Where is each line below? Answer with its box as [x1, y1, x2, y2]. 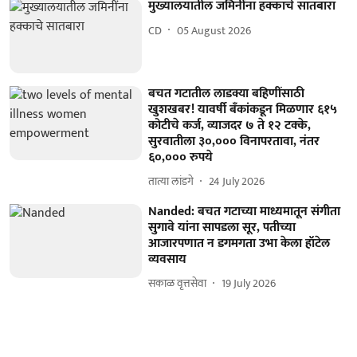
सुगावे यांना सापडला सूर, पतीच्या [148, 216, 296, 238]
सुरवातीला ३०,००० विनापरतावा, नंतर [148, 130, 320, 152]
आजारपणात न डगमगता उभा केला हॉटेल [148, 232, 331, 254]
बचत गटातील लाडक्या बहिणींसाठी [148, 82, 305, 104]
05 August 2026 [177, 21, 252, 40]
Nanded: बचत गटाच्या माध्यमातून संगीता [148, 200, 341, 222]
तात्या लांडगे [148, 172, 194, 191]
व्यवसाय [148, 248, 187, 270]
